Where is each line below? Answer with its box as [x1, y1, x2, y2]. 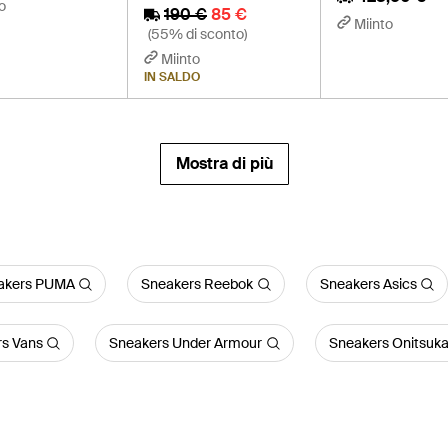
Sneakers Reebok [141, 275, 253, 293]
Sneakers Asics [319, 275, 417, 293]
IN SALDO [143, 69, 200, 85]
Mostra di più [175, 153, 273, 174]
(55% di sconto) [147, 25, 247, 43]
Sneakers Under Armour [109, 334, 262, 352]
